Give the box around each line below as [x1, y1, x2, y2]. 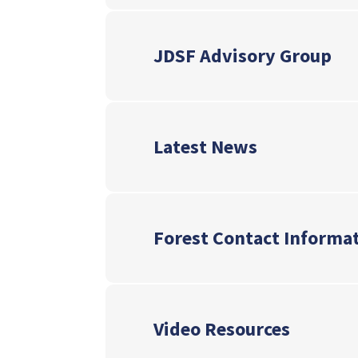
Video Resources [153, 316, 290, 342]
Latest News [153, 134, 257, 160]
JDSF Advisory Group [153, 43, 332, 69]
